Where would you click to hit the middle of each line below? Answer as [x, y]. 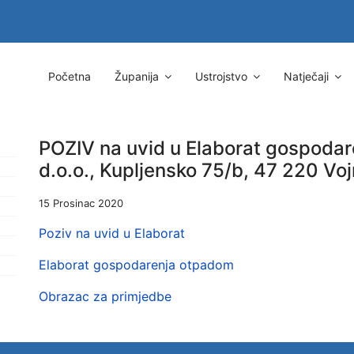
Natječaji [306, 76]
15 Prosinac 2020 [81, 203]
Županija [137, 76]
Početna [70, 76]
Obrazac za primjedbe [107, 296]
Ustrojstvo [221, 76]
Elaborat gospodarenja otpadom [136, 265]
